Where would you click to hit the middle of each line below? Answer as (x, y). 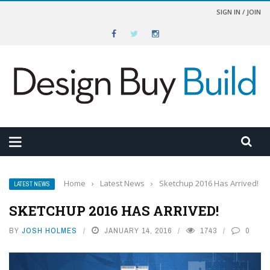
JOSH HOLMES (49, 231)
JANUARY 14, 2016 (138, 231)
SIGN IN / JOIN (239, 12)
